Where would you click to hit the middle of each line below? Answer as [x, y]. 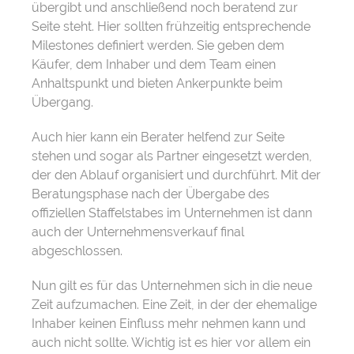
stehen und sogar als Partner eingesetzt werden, [172, 156]
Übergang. [62, 103]
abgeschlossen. [77, 251]
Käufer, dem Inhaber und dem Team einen [154, 65]
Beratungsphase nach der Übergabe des [151, 194]
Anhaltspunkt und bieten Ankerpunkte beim [157, 84]
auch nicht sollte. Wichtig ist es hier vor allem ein [171, 343]
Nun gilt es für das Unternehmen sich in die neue [172, 286]
